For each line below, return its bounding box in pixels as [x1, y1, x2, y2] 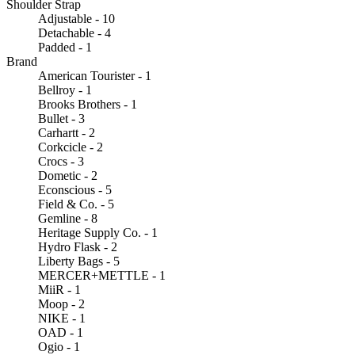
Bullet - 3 [38, 111, 85, 125]
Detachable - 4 [38, 25, 111, 40]
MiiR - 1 [38, 282, 81, 296]
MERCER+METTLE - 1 [38, 268, 166, 282]
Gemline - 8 [38, 211, 97, 225]
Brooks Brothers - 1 [38, 97, 137, 111]
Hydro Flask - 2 [38, 239, 117, 254]
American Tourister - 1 [38, 68, 151, 82]
